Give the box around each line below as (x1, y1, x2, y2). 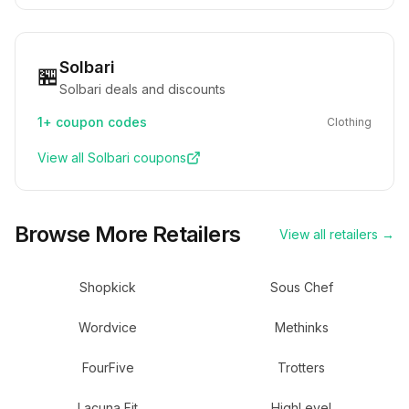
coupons (130, 150, 186, 165)
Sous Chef (269, 279, 333, 295)
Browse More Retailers (15, 221, 241, 247)
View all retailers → (279, 226, 394, 242)
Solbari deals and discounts (59, 81, 225, 97)
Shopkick (79, 279, 136, 295)
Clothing (327, 115, 372, 129)
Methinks (274, 320, 329, 335)
